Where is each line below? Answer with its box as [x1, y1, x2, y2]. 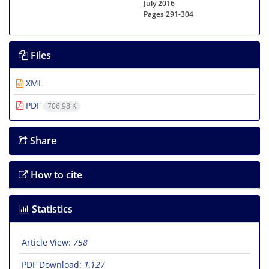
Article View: [22, 237, 73, 249]
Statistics [29, 202, 73, 216]
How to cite [28, 168, 82, 182]
